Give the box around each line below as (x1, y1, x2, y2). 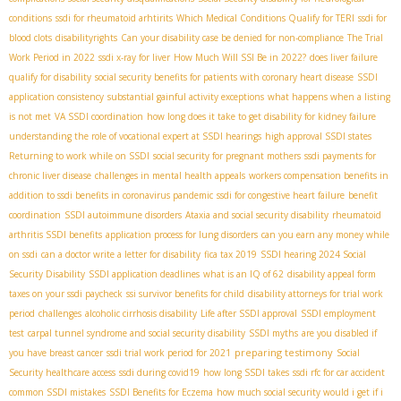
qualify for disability (9, 71, 91, 84)
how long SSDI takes (203, 366, 289, 380)
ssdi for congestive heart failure (217, 189, 345, 202)
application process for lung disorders (106, 228, 258, 242)
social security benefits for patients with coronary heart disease (95, 71, 354, 84)
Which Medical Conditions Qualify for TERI (176, 12, 354, 25)
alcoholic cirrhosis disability (85, 307, 197, 320)
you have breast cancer (9, 346, 103, 360)
